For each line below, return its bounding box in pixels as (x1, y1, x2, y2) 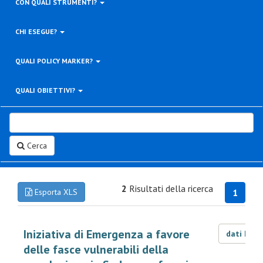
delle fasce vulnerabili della (23, 242, 168, 257)
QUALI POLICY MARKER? (15, 56, 95, 65)
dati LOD (225, 228, 262, 239)
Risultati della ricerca (127, 183, 213, 194)
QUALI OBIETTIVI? (15, 86, 77, 95)
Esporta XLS (32, 187, 77, 197)
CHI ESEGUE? (15, 27, 59, 36)
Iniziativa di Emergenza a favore (23, 227, 190, 242)
